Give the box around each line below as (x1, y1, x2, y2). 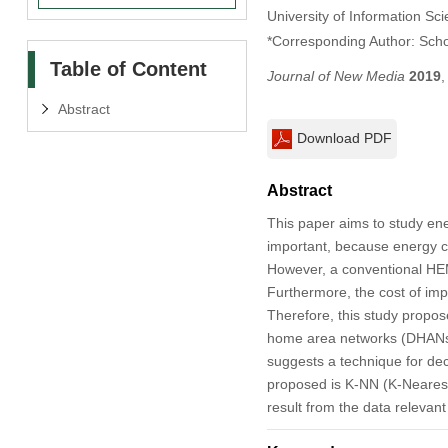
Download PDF (296, 129, 392, 146)
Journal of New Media (266, 67, 405, 84)
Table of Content (49, 57, 207, 80)
